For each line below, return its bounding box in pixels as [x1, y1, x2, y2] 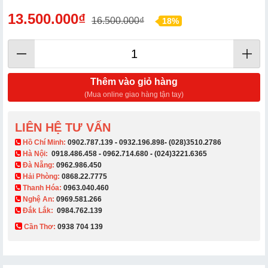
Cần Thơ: [22, 222, 57, 231]
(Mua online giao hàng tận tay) [84, 90, 184, 99]
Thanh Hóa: [21, 183, 63, 192]
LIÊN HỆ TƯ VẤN [15, 120, 111, 134]
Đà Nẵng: [21, 160, 56, 169]
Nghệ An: [21, 194, 56, 203]
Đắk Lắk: [21, 206, 55, 215]
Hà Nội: [21, 149, 51, 158]
